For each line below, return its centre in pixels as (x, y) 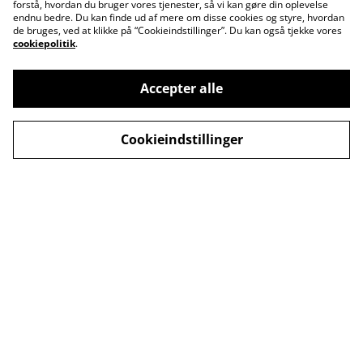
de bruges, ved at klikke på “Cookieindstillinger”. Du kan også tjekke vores (177, 30)
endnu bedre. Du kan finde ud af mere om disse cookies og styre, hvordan (179, 17)
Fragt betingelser (109, 184)
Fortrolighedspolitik (254, 156)
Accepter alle (181, 88)
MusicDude (95, 337)
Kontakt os (109, 122)
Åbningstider (254, 122)
